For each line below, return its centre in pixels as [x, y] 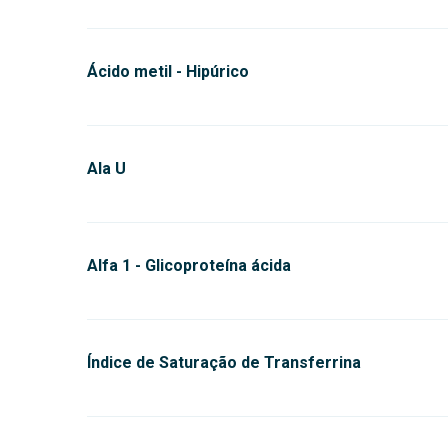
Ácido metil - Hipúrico [168, 71]
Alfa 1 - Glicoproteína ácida [189, 265]
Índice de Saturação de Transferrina [224, 362]
